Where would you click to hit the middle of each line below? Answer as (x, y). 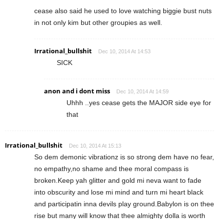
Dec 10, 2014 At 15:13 (95, 145)
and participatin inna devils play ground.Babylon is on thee (124, 204)
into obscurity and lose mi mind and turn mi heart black (119, 192)
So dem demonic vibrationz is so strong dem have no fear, (124, 157)
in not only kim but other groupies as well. (98, 22)
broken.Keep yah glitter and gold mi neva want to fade (118, 180)
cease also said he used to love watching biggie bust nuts (123, 11)
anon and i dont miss (77, 91)
